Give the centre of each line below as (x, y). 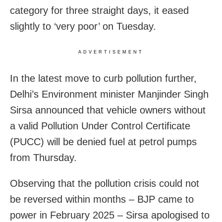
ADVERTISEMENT (111, 52)
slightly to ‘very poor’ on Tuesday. (83, 26)
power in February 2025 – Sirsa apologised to (110, 215)
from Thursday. (43, 157)
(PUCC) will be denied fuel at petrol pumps (103, 141)
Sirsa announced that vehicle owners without (108, 110)
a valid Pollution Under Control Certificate (100, 126)
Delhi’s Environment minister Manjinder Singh (109, 94)
